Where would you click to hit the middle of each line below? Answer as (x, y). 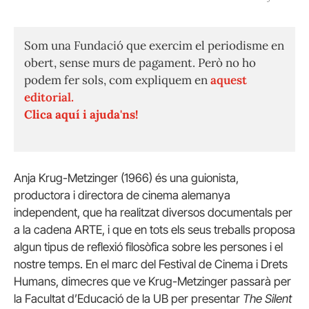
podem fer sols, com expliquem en (117, 80)
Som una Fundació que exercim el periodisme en (154, 46)
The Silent (267, 299)
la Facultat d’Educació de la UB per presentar (128, 299)
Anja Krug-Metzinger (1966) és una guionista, (126, 178)
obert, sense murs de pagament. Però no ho (140, 63)
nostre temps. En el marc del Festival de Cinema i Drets (151, 265)
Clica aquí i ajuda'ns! (81, 115)
